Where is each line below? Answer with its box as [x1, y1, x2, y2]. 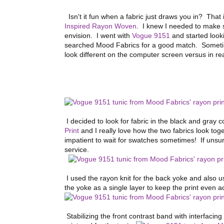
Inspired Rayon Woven [64, 22, 136, 30]
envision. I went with [64, 31, 132, 40]
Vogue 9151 [132, 31, 170, 40]
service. [64, 145, 89, 154]
